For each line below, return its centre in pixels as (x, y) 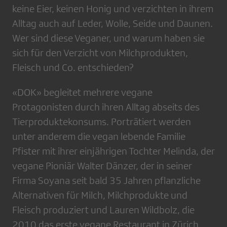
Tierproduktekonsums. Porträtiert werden (102, 122)
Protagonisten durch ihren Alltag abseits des (106, 107)
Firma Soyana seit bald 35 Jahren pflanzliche (106, 181)
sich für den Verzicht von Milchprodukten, (100, 53)
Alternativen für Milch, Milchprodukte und (100, 195)
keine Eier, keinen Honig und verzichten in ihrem (113, 9)
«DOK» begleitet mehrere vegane (82, 92)
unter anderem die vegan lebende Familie (99, 137)
